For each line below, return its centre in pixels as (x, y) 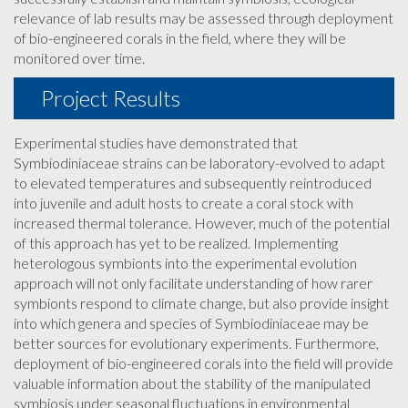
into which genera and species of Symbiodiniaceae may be (191, 323)
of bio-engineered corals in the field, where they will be (180, 38)
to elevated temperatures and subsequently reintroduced (193, 183)
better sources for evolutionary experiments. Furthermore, (196, 343)
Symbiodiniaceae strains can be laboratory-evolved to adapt (199, 163)
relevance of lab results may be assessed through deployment (204, 18)
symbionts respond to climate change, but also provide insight (201, 303)
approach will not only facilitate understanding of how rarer (193, 283)
